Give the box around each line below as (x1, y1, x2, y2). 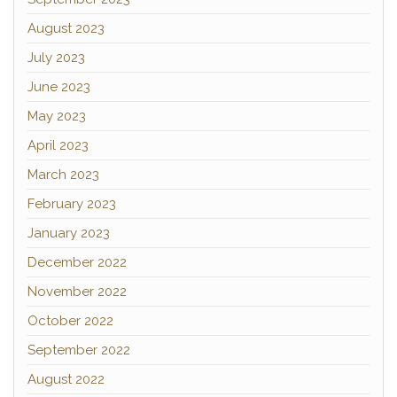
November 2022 (27, 284, 127, 300)
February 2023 (27, 196, 116, 212)
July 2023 (27, 50, 85, 66)
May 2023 (27, 108, 86, 124)
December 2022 (27, 254, 127, 270)
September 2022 (27, 342, 130, 358)
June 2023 (27, 79, 90, 95)
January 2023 (27, 225, 110, 241)
